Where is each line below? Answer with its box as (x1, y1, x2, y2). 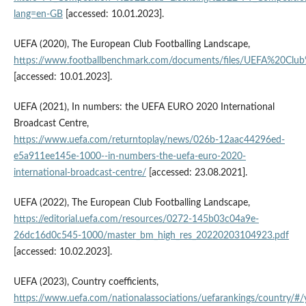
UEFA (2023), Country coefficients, (13, 277, 158, 288)
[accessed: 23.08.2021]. (145, 168, 247, 178)
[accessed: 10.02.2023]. (13, 247, 112, 258)
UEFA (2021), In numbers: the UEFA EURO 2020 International (13, 102, 275, 113)
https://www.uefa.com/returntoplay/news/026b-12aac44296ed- (13, 135, 285, 145)
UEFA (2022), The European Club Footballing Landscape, (13, 198, 250, 208)
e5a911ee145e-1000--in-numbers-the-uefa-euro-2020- (13, 152, 246, 162)
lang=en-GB (13, 10, 63, 20)
